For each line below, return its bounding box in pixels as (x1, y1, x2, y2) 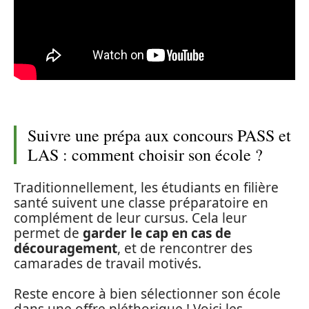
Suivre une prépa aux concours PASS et (28, 124, 291, 146)
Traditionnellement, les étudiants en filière (14, 178, 279, 197)
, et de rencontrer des (117, 239, 252, 257)
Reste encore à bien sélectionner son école (14, 285, 281, 303)
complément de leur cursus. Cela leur (14, 208, 247, 227)
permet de (14, 223, 83, 242)
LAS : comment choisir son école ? (28, 143, 263, 166)
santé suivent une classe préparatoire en (14, 193, 268, 212)
